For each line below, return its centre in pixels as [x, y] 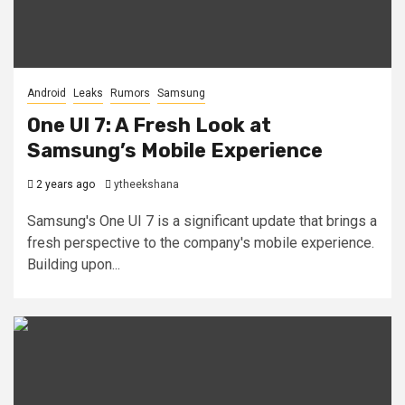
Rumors [130, 93]
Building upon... [74, 264]
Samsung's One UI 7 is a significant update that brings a [202, 221]
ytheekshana [146, 184]
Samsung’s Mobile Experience [175, 151]
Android [47, 93]
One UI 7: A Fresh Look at [149, 125]
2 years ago [64, 184]
